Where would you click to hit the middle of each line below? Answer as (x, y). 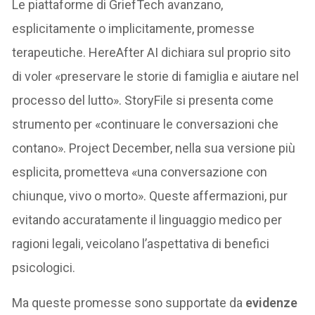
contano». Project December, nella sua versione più (154, 148)
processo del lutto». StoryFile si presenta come (143, 100)
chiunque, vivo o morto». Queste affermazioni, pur (150, 195)
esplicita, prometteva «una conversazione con (140, 172)
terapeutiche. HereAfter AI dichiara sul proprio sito (152, 52)
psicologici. (44, 267)
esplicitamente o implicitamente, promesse (134, 28)
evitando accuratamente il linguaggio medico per (147, 219)
